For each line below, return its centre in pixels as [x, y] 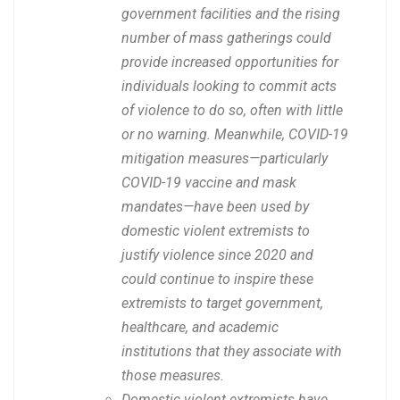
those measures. [173, 376]
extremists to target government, [222, 304]
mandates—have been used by [215, 207]
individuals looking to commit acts [229, 87]
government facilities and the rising [231, 14]
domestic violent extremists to [216, 231]
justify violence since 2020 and [217, 255]
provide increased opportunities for [230, 62]
